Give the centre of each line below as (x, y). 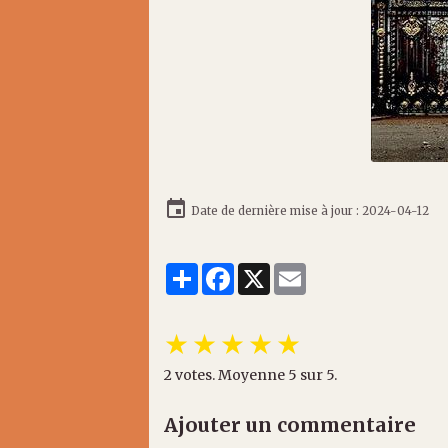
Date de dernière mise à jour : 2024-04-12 (309, 210)
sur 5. (317, 374)
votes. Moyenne (230, 374)
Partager (230, 270)
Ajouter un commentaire (290, 424)
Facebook (268, 270)
